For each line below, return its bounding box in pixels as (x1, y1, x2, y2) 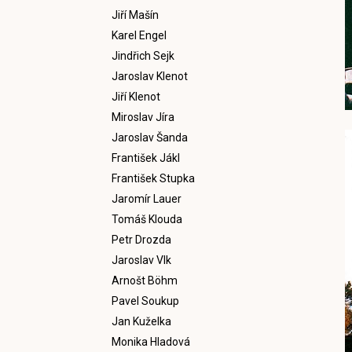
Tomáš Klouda (112, 213, 182, 225)
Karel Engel (112, 29, 167, 42)
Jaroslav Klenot (112, 70, 188, 82)
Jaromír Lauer (112, 192, 181, 205)
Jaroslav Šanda (112, 131, 188, 144)
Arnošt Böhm (112, 274, 178, 287)
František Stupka (112, 172, 195, 185)
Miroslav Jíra (112, 111, 174, 123)
